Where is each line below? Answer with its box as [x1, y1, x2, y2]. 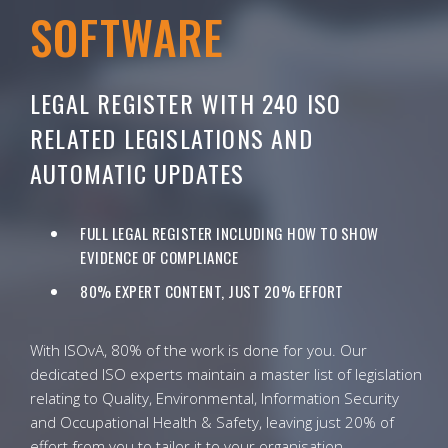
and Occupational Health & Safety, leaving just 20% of [30, 412, 394, 432]
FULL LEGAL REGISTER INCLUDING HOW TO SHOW [80, 222, 379, 244]
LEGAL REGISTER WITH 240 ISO [30, 85, 342, 121]
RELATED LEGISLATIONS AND [30, 120, 313, 156]
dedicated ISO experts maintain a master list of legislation [30, 364, 422, 384]
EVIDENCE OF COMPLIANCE [80, 246, 238, 268]
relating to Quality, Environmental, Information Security [30, 388, 399, 408]
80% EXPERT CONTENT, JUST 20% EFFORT [80, 280, 344, 302]
